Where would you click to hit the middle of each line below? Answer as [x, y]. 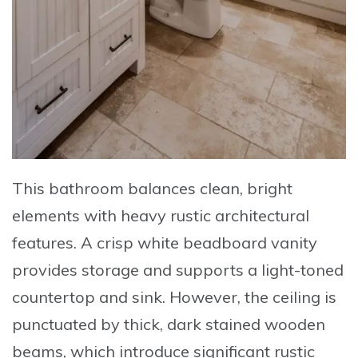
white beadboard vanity [227, 242]
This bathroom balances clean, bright [152, 188]
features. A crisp [75, 242]
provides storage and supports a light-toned [178, 269]
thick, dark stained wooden [225, 324]
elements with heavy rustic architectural [161, 215]
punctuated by [68, 324]
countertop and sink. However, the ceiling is [174, 296]
